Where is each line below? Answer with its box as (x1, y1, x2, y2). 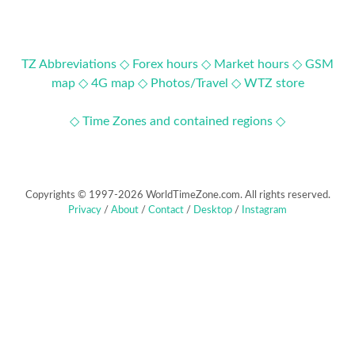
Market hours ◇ (214, 58, 302, 71)
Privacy (68, 205, 101, 216)
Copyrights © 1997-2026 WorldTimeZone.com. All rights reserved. (25, 190, 330, 200)
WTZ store (243, 77, 304, 90)
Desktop (193, 205, 232, 216)
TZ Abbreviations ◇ (21, 58, 129, 71)
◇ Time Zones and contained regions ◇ (70, 115, 285, 128)
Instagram (242, 205, 287, 216)
